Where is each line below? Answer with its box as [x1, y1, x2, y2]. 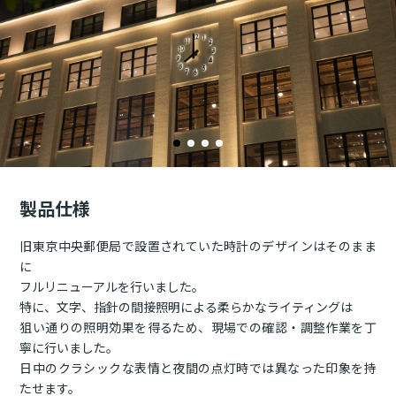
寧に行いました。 [19, 339, 119, 356]
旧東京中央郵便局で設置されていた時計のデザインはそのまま [19, 237, 377, 255]
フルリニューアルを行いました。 [19, 278, 205, 295]
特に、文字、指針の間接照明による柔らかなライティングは [19, 298, 354, 316]
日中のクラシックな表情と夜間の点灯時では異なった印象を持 [19, 359, 377, 377]
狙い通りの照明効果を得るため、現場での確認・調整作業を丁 [19, 318, 377, 336]
